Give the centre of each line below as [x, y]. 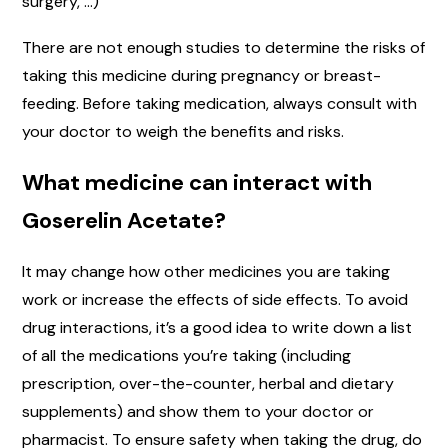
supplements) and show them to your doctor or [198, 411]
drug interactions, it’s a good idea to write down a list [217, 327]
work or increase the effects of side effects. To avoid [215, 299]
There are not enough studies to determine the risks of [223, 47]
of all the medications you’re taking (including [186, 355]
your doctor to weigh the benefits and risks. [183, 131]
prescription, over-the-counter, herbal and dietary [208, 383]
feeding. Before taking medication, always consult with [219, 103]
